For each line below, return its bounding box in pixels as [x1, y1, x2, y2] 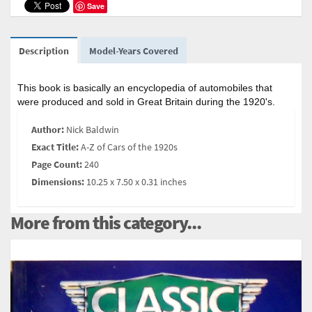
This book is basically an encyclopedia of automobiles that [17, 81, 272, 93]
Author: [31, 123, 64, 136]
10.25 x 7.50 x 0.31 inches [86, 175, 187, 188]
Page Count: [31, 157, 82, 171]
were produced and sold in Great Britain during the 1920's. [17, 95, 275, 107]
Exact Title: [31, 140, 79, 153]
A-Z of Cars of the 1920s [81, 140, 178, 153]
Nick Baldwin [66, 123, 119, 136]
